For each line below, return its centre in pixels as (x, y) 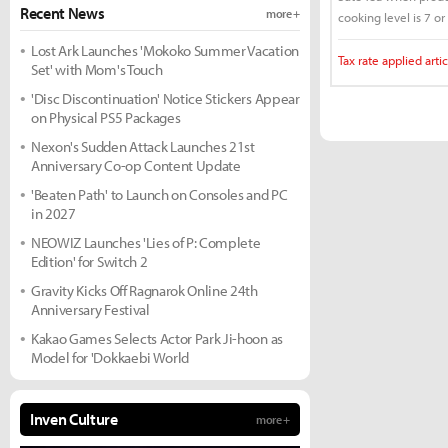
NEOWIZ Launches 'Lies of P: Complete (146, 242)
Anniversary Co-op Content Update (136, 165)
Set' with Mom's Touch (97, 69)
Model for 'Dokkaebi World (110, 357)
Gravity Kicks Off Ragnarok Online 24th (144, 290)
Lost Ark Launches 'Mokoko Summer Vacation (165, 50)
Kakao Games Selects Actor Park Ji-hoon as (157, 338)
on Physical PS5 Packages (106, 117)
